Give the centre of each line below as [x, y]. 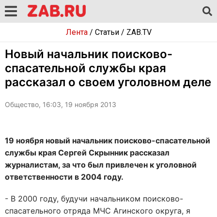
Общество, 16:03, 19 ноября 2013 [61, 104]
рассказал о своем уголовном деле [108, 82]
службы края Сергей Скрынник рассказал [87, 153]
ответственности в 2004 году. [65, 177]
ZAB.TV [139, 32]
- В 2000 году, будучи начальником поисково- [94, 199]
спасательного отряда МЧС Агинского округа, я [98, 211]
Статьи [107, 32]
